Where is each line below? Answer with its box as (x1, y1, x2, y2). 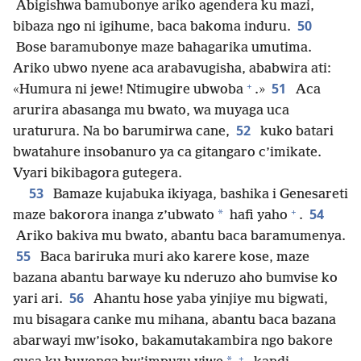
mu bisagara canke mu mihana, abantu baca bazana (13, 313, 336, 329)
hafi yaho (226, 208, 288, 224)
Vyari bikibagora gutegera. (13, 166, 182, 182)
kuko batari (257, 124, 334, 140)
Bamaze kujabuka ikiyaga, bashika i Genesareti (50, 187, 348, 203)
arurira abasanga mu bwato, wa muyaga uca (13, 103, 289, 119)
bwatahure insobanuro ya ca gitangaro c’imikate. (13, 145, 322, 161)
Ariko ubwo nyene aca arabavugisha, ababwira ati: (13, 61, 331, 77)
